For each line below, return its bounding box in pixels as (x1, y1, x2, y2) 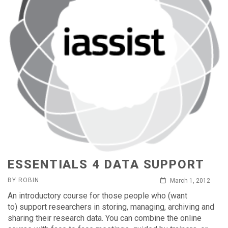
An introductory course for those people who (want (8, 191, 187, 201)
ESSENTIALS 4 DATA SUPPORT (8, 157, 205, 172)
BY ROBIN (8, 177, 39, 184)
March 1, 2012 (168, 177, 210, 184)
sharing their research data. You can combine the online (8, 213, 202, 223)
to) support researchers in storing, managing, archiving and (8, 202, 214, 212)
